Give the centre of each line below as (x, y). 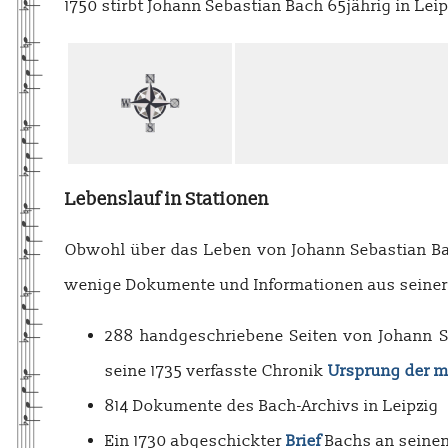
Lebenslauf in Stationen (167, 199)
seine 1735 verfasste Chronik (216, 370)
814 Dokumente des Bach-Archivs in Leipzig (272, 405)
